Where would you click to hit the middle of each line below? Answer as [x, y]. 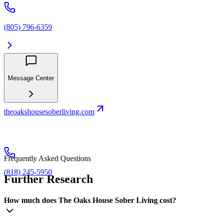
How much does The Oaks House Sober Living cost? [90, 200]
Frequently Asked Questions [47, 159]
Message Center [31, 78]
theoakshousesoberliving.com [49, 112]
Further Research [48, 179]
